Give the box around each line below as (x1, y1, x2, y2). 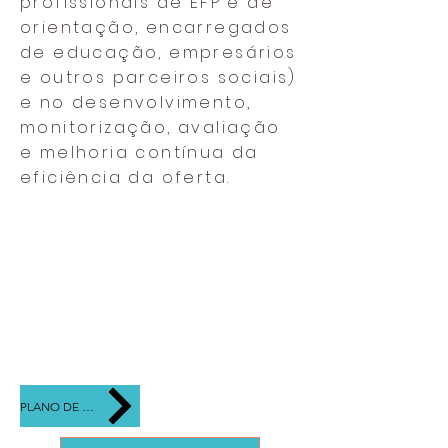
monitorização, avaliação (20, 116, 281, 139)
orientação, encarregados (20, 16, 292, 39)
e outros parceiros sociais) (20, 66, 297, 89)
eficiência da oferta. (20, 166, 231, 189)
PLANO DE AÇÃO (82, 398, 94, 414)
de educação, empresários (20, 41, 297, 64)
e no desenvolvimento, (20, 91, 252, 114)
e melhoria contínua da (20, 141, 259, 164)
